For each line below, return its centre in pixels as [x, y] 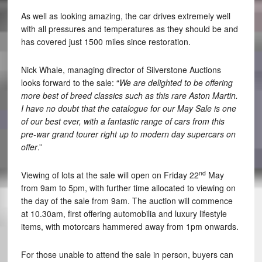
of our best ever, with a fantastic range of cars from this [123, 121]
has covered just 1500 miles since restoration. [106, 42]
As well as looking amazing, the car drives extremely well [125, 16]
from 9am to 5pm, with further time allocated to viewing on [128, 188]
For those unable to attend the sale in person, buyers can [127, 255]
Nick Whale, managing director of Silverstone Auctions [121, 70]
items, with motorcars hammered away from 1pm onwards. [130, 227]
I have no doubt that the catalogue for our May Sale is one [128, 108]
